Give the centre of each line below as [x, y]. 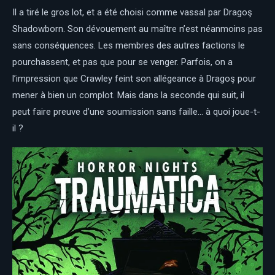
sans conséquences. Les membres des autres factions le [129, 45]
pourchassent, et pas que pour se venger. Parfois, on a [122, 62]
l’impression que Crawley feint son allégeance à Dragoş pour [134, 78]
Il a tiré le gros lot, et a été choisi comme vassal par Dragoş [132, 12]
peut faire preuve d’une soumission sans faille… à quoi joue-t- [136, 111]
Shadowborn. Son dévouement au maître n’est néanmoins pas [137, 29]
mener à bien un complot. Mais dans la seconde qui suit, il [128, 95]
